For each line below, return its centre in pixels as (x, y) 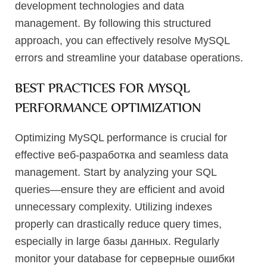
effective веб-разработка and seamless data (122, 155)
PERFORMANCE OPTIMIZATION (108, 107)
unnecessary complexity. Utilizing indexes (114, 207)
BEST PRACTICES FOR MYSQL (103, 87)
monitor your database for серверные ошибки (125, 258)
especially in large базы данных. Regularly (117, 241)
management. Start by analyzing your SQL (116, 172)
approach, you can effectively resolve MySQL (122, 40)
